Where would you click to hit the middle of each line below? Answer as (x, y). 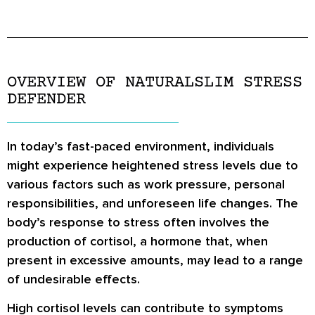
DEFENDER (46, 99)
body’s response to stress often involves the (138, 222)
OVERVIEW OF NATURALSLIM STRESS (155, 83)
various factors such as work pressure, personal (146, 184)
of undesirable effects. (73, 279)
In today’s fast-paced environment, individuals (141, 146)
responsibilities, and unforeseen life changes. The (153, 203)
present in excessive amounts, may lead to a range (155, 260)
